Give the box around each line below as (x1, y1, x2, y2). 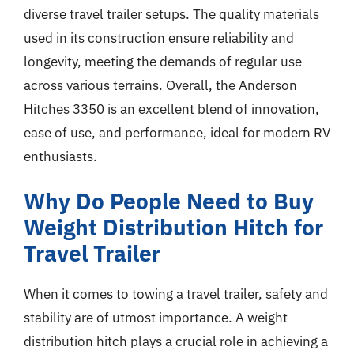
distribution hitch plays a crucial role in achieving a (24, 333, 328, 350)
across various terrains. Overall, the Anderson (24, 76, 297, 94)
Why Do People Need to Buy (24, 186, 314, 216)
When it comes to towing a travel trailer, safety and (24, 285, 328, 303)
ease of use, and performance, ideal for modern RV (24, 123, 330, 141)
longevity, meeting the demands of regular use (24, 52, 302, 70)
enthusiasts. (24, 147, 97, 165)
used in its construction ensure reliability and (24, 28, 294, 47)
